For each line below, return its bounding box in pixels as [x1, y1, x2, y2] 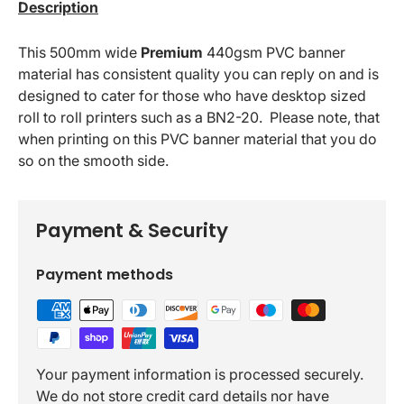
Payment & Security [36, 216, 228, 245]
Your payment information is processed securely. [36, 365, 363, 384]
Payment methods [36, 264, 173, 286]
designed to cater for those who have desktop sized [18, 87, 366, 106]
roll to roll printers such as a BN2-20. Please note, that [18, 108, 380, 127]
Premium [137, 43, 207, 62]
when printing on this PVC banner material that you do [18, 130, 377, 149]
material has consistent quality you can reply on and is [18, 65, 379, 84]
